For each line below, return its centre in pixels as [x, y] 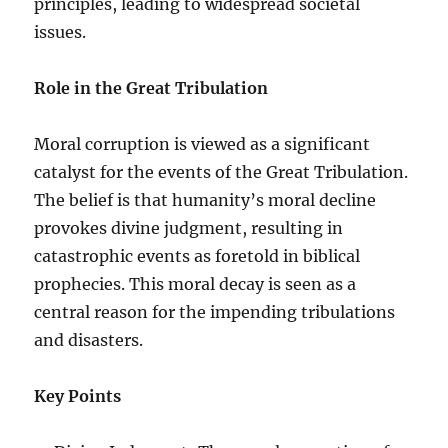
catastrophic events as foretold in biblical [197, 255]
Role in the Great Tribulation [151, 87]
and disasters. [89, 339]
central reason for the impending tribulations [215, 311]
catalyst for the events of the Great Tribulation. [221, 171]
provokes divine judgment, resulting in [189, 227]
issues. [60, 31]
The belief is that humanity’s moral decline [205, 199]
